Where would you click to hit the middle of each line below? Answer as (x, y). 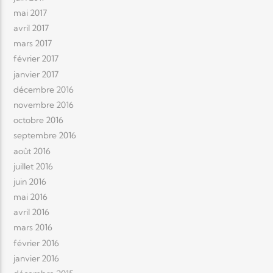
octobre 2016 (39, 120)
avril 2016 (32, 212)
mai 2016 (31, 197)
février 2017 (36, 59)
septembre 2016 (45, 136)
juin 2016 (30, 181)
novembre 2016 (44, 105)
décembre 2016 (44, 89)
